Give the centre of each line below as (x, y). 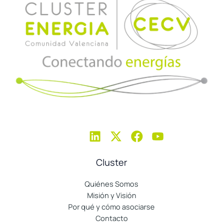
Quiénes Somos (111, 184)
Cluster (111, 162)
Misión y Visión (111, 195)
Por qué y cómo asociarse (111, 207)
